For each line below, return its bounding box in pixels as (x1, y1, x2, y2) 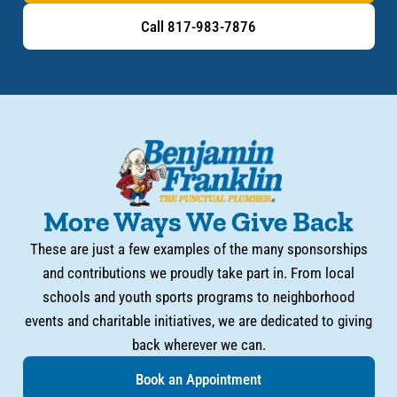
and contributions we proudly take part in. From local (43, 263, 354, 282)
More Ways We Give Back (43, 204, 354, 238)
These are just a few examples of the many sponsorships (29, 239, 368, 258)
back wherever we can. (131, 335, 266, 354)
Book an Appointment (136, 370, 261, 388)
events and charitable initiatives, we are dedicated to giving (25, 311, 372, 330)
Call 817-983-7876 (141, 17, 256, 35)
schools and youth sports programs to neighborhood (43, 287, 354, 306)
